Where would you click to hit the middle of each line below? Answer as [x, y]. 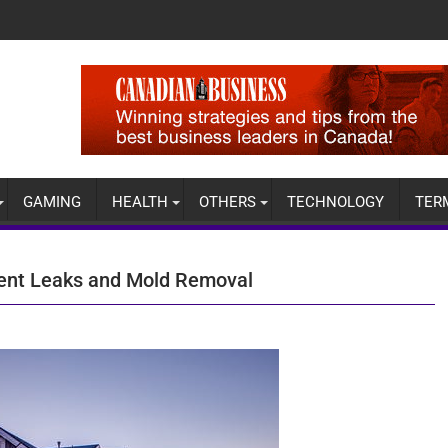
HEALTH [140, 202]
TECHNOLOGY [335, 202]
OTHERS [227, 202]
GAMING [52, 202]
